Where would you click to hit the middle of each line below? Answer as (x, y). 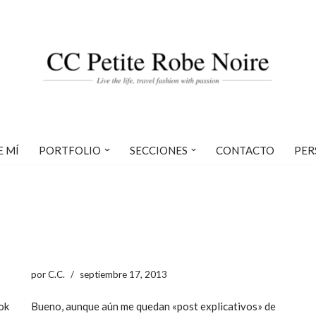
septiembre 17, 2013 (123, 274)
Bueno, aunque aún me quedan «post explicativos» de (153, 306)
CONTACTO (245, 150)
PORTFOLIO (70, 150)
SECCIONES (158, 150)
